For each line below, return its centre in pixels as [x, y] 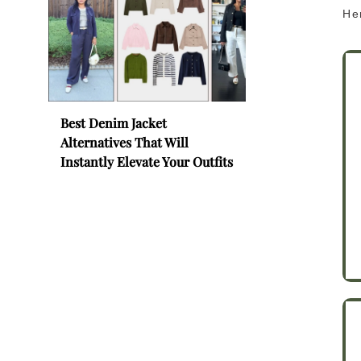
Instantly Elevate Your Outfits [147, 161]
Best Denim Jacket [114, 122]
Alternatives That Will [124, 142]
